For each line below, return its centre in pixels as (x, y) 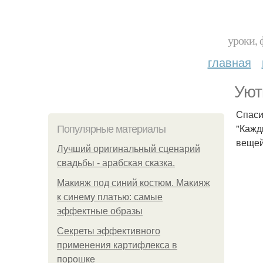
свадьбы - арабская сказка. (116, 163)
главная (229, 62)
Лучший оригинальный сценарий (129, 149)
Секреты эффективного (109, 231)
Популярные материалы (111, 129)
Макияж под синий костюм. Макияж (134, 183)
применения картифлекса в (117, 245)
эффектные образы (100, 211)
